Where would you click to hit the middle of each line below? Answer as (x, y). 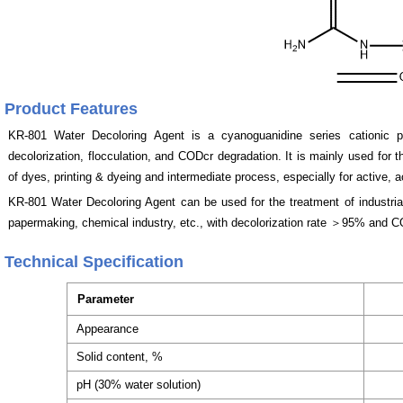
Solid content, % (120, 357)
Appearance (107, 329)
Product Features (71, 109)
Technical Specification (94, 262)
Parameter (106, 300)
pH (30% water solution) (139, 385)
